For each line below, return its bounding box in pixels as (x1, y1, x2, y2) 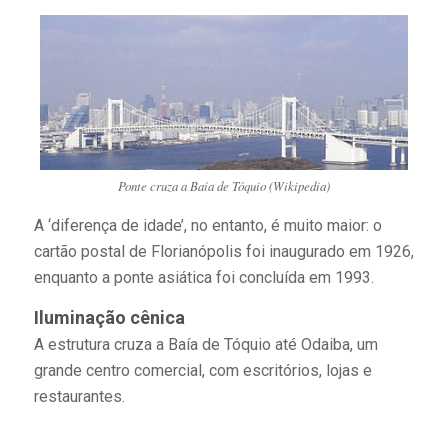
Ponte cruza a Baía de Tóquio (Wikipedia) (117, 177, 330, 195)
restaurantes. (33, 386, 125, 406)
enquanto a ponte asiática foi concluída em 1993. (33, 268, 374, 288)
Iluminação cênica (33, 306, 185, 328)
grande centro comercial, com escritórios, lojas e (33, 360, 372, 380)
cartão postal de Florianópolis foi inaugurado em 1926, (33, 242, 414, 262)
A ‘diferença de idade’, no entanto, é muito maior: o (33, 216, 382, 236)
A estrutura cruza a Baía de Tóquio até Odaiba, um (33, 334, 378, 354)
